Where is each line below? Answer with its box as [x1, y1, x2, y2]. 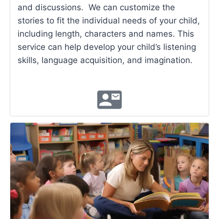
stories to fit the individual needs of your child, [18, 16, 200, 26]
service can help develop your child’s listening [18, 42, 196, 52]
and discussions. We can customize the [18, 2, 175, 13]
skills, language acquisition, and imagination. [18, 55, 193, 66]
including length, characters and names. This [18, 29, 194, 39]
